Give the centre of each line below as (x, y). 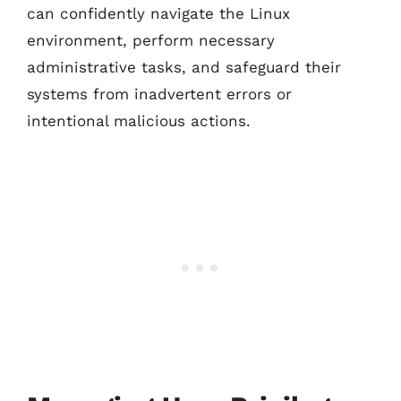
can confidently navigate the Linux (158, 13)
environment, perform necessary (151, 40)
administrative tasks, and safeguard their (184, 67)
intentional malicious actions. (139, 121)
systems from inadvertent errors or (159, 94)
